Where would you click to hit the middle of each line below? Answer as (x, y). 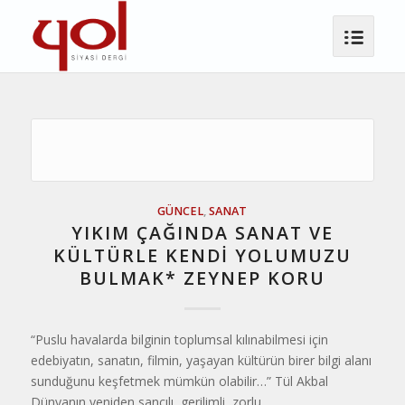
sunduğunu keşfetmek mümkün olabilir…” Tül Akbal (179, 381)
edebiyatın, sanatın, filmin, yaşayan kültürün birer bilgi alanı (201, 360)
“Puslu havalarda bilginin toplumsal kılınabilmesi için (179, 339)
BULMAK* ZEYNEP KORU (202, 278)
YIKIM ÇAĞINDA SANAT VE (202, 233)
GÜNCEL (181, 211)
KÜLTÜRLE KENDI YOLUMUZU (202, 255)
